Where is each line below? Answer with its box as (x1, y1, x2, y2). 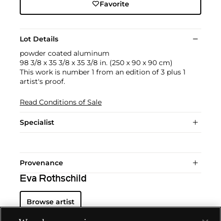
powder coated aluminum (20, 48, 110, 58)
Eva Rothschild (20, 174, 87, 184)
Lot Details (20, 34, 58, 43)
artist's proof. (20, 76, 65, 86)
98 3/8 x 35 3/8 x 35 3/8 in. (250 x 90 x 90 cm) (20, 58, 173, 67)
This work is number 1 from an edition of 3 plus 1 (20, 67, 185, 76)
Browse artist (27, 197, 74, 206)
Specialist (20, 117, 54, 127)
